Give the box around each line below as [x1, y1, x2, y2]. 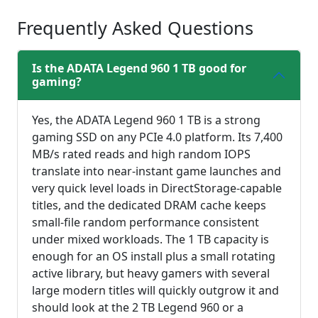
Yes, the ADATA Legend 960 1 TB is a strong [32, 112, 261, 128]
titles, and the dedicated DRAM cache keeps [32, 197, 266, 214]
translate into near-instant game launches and [32, 163, 281, 180]
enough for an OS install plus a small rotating [32, 248, 275, 265]
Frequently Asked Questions [17, 16, 253, 40]
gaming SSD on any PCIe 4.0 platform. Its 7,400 [32, 129, 283, 146]
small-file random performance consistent [32, 214, 259, 231]
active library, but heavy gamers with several [32, 265, 270, 282]
